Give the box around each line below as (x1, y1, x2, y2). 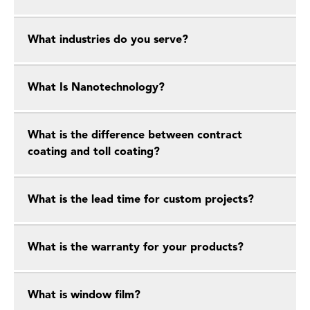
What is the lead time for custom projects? (28, 194, 254, 206)
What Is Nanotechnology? (28, 82, 165, 93)
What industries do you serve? (28, 35, 188, 46)
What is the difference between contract (28, 130, 242, 141)
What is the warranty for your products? (28, 242, 244, 253)
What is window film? (28, 290, 140, 301)
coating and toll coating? (28, 147, 160, 158)
